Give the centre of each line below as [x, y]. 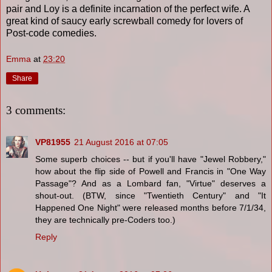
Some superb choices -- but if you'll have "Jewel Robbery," [151, 159]
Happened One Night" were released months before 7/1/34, [151, 207]
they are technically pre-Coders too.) [105, 219]
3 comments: [36, 110]
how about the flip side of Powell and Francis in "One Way [151, 171]
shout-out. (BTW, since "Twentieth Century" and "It [151, 195]
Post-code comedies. [53, 33]
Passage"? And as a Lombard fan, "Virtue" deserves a [151, 183]
